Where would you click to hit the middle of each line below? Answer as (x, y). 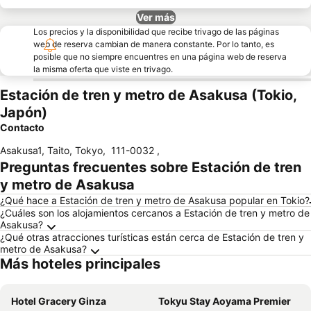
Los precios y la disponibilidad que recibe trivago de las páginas (156, 32)
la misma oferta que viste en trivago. (103, 69)
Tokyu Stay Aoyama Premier (225, 301)
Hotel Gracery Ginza (59, 301)
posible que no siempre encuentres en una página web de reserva (160, 57)
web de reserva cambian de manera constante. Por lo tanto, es (154, 44)
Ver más (155, 17)
